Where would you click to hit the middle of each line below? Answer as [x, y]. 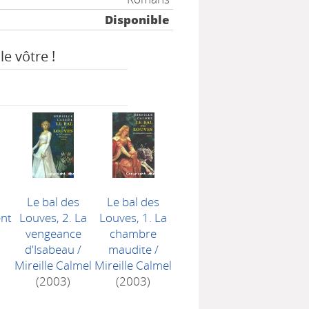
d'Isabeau [50, 249]
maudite [130, 249]
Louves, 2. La [53, 218]
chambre [133, 233]
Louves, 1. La [133, 218]
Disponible [138, 20]
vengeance [53, 233]
